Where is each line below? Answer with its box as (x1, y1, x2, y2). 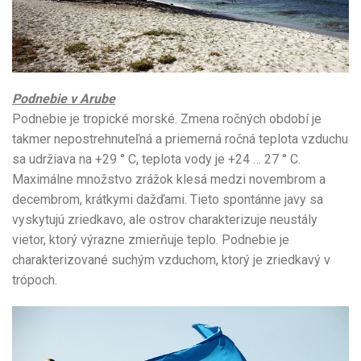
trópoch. (12, 272, 57, 288)
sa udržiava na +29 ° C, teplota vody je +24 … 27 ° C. (12, 151, 301, 168)
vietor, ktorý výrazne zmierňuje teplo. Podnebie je (12, 232, 289, 248)
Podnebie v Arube (12, 91, 115, 107)
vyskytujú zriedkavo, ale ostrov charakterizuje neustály (12, 212, 317, 228)
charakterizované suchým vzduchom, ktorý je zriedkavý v (12, 252, 330, 268)
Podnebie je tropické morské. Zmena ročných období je (12, 111, 322, 127)
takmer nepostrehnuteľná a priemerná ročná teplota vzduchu (12, 131, 348, 147)
